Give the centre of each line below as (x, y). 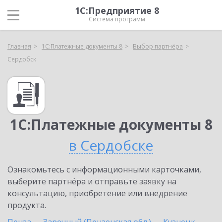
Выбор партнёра (158, 46)
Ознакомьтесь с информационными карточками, (104, 169)
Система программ (117, 19)
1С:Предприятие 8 (117, 10)
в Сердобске (111, 145)
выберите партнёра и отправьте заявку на (92, 181)
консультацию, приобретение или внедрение (97, 193)
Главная (19, 46)
